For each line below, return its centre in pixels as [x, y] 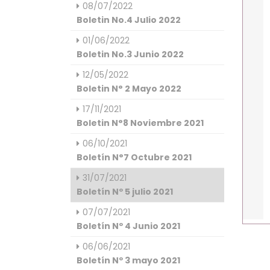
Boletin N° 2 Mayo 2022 [129, 89]
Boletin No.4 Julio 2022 [129, 20]
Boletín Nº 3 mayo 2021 [128, 260]
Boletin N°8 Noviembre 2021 [140, 123]
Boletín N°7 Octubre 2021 [134, 157]
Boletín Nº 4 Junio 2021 [128, 226]
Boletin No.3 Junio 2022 [130, 54]
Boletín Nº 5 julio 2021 [125, 192]
